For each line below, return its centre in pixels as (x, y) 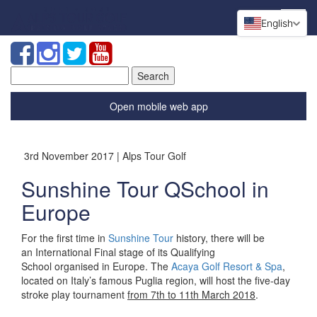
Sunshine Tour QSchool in (145, 189)
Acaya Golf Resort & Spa (227, 266)
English (277, 23)
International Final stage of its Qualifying (125, 252)
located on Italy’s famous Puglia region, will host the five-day (156, 280)
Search (27, 73)
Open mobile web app (158, 106)
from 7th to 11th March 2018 (191, 294)
